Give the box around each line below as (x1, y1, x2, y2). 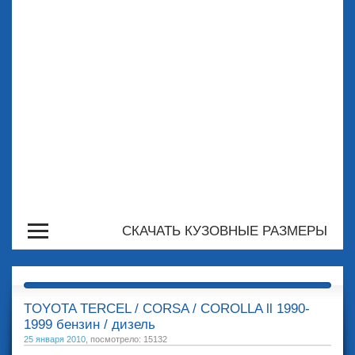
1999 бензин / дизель (24, 317, 155, 332)
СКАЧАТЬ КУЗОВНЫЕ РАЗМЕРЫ (122, 223, 327, 239)
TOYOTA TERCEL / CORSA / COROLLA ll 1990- (24, 301, 310, 316)
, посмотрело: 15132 (86, 334, 167, 344)
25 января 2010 (24, 334, 86, 344)
